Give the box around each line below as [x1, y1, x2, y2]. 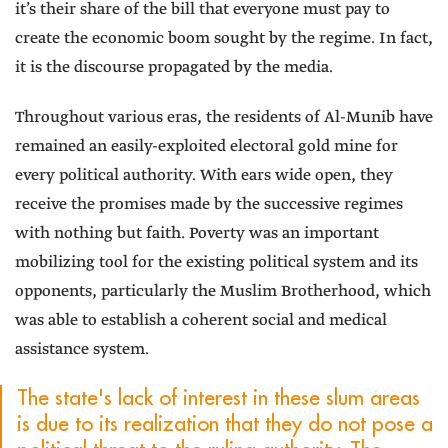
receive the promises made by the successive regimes [15, 194, 403, 216]
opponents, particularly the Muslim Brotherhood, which [15, 281, 431, 303]
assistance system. [15, 339, 149, 361]
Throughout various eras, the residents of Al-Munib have [15, 107, 433, 129]
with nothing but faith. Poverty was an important [15, 223, 379, 245]
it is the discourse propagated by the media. [15, 57, 333, 79]
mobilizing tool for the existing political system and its [15, 252, 418, 274]
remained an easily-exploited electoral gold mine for [15, 136, 398, 158]
